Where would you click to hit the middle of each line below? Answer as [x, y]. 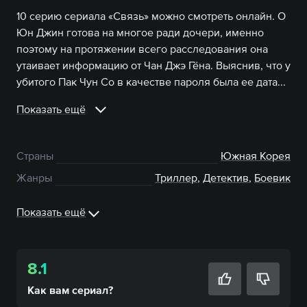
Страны [35, 156]
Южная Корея [256, 156]
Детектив [226, 177]
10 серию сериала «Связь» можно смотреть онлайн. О [151, 16]
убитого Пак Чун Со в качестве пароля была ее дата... [151, 82]
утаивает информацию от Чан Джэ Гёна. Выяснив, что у [153, 65]
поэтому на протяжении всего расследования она [142, 49]
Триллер [176, 177]
